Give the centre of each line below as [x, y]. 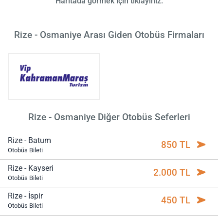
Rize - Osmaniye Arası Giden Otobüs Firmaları [109, 35]
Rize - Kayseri [31, 168]
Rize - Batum [29, 140]
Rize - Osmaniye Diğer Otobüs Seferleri [109, 117]
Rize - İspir [25, 196]
